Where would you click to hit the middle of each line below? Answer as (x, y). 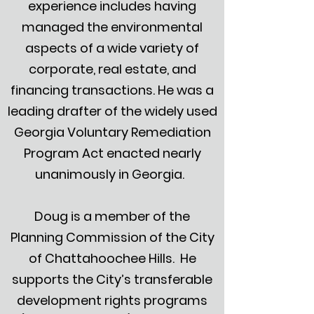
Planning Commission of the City (112, 237)
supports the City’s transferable (112, 279)
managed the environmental (112, 27)
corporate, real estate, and (112, 69)
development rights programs (112, 300)
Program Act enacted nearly (112, 153)
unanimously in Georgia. (112, 174)
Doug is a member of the (112, 216)
